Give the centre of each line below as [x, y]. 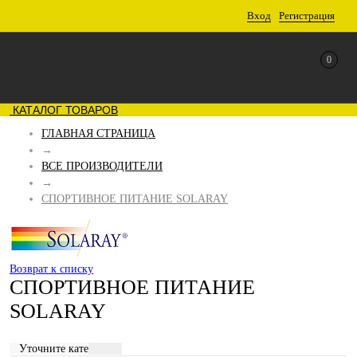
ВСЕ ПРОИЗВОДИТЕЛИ [102, 166]
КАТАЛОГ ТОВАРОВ [64, 110]
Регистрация [307, 16]
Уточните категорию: [71, 349]
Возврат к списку [51, 269]
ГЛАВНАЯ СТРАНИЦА [98, 133]
